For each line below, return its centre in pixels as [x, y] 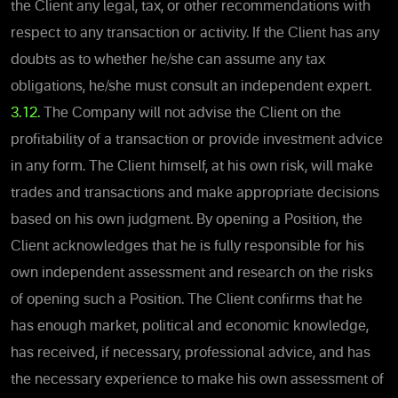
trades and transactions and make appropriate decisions [195, 193]
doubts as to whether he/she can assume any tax [168, 60]
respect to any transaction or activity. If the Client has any [195, 33]
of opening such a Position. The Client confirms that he [187, 300]
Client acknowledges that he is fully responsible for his [187, 247]
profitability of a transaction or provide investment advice [197, 140]
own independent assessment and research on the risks [192, 273]
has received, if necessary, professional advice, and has [191, 353]
